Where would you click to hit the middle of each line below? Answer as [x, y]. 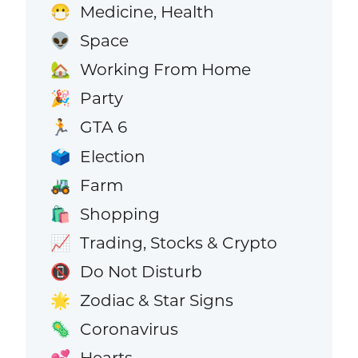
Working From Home [165, 70]
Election [112, 156]
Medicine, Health [147, 12]
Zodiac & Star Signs [156, 300]
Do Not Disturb [141, 271]
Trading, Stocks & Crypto [178, 242]
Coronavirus [129, 329]
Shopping [119, 213]
